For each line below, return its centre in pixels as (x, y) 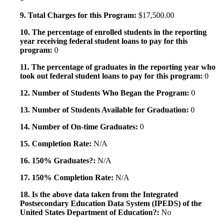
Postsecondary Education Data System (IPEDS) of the (111, 204)
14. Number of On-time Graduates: (80, 127)
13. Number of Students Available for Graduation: (105, 110)
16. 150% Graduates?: (59, 161)
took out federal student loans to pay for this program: (112, 76)
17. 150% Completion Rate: (68, 178)
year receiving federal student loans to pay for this (104, 41)
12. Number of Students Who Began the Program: (106, 93)
